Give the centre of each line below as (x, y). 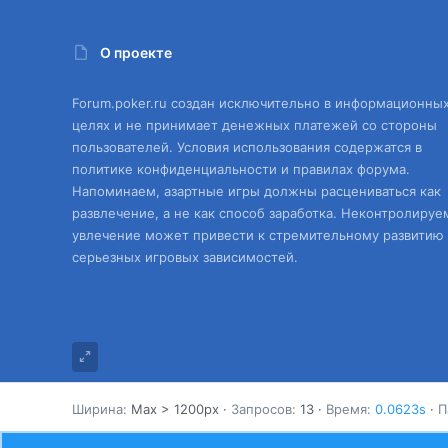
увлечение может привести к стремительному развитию (258, 235)
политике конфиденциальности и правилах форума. (241, 169)
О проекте (136, 52)
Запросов (261, 409)
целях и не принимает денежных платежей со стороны (254, 125)
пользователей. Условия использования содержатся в (247, 147)
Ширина (97, 409)
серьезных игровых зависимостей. (185, 257)
